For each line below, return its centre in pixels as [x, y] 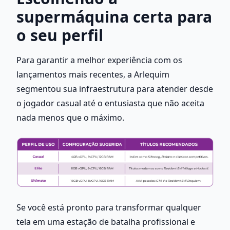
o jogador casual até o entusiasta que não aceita [110, 103]
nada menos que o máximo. [70, 117]
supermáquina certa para [114, 16]
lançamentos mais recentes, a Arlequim [93, 74]
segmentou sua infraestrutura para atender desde [115, 89]
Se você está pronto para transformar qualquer [109, 207]
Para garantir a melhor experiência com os [99, 60]
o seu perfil [60, 35]
